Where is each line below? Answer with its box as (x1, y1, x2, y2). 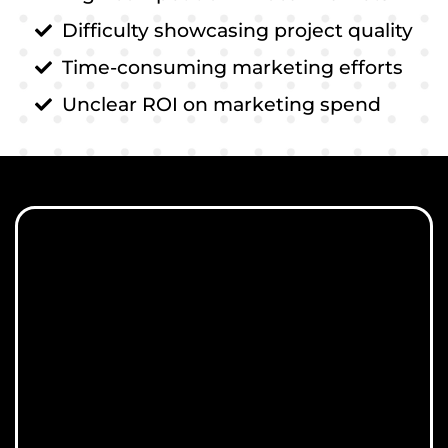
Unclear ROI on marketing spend (61, 93, 381, 116)
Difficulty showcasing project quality (61, 19, 413, 42)
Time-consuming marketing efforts (61, 56, 403, 79)
